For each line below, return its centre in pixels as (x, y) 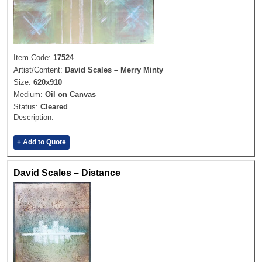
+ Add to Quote (42, 142)
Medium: (29, 94)
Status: (27, 106)
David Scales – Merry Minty (114, 70)
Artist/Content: (39, 70)
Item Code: (33, 57)
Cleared (54, 106)
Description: (34, 117)
